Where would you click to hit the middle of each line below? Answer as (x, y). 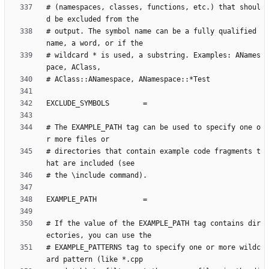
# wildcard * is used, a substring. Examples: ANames (153, 56)
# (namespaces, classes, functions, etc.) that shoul (153, 8)
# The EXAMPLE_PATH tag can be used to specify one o (153, 128)
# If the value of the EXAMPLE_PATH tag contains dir (153, 224)
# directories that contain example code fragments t (153, 152)
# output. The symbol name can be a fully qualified (151, 32)
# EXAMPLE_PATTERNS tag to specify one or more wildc (153, 248)
